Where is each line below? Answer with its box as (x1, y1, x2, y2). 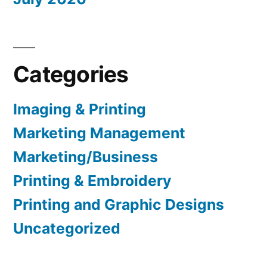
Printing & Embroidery (13, 172, 172, 190)
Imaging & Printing (13, 100, 146, 119)
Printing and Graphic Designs (13, 195, 224, 214)
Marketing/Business (13, 148, 158, 166)
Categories (13, 61, 129, 88)
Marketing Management (13, 124, 185, 142)
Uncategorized (13, 219, 120, 238)
